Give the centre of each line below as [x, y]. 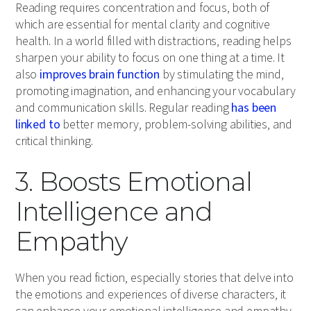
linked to [38, 125]
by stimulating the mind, [221, 75]
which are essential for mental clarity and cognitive [143, 25]
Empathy [72, 242]
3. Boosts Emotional [134, 182]
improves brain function [100, 75]
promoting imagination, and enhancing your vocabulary [155, 92]
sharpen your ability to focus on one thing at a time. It [150, 58]
